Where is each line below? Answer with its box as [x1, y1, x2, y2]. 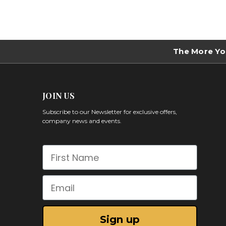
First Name [42, 145, 94, 158]
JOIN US [42, 90, 75, 101]
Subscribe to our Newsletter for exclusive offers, [42, 108, 178, 116]
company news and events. [42, 117, 122, 125]
